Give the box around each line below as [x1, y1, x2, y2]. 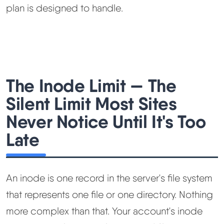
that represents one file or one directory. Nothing [6, 188, 213, 201]
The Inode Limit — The [6, 74, 176, 97]
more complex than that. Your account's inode [6, 205, 202, 217]
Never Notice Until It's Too [6, 110, 206, 133]
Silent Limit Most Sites [6, 92, 177, 115]
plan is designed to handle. [6, 2, 123, 14]
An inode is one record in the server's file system [6, 172, 212, 184]
